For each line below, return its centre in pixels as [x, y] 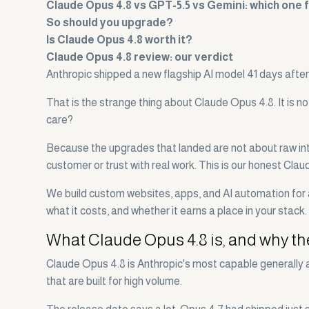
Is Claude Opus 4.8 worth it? [120, 40]
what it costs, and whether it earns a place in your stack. [177, 211]
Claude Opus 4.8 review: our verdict [140, 57]
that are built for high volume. [114, 281]
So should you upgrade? [110, 23]
